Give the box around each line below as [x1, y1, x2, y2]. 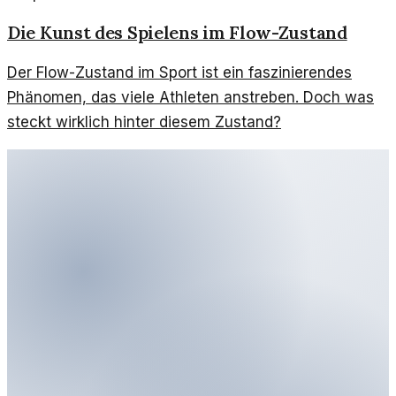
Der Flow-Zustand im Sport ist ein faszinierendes [7, 63, 352, 81]
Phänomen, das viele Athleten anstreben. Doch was [7, 88, 374, 106]
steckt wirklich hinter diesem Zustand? [7, 112, 281, 131]
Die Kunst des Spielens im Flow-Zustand [7, 21, 347, 44]
